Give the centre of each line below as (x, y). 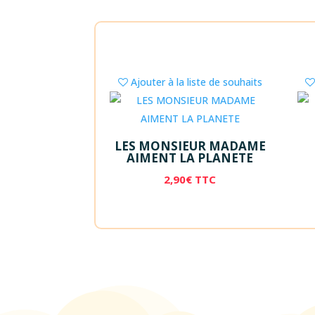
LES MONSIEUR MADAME (190, 146)
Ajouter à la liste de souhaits (196, 82)
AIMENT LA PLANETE (190, 158)
